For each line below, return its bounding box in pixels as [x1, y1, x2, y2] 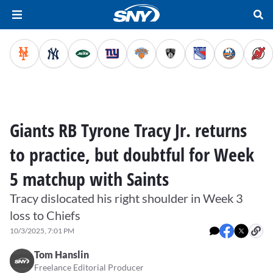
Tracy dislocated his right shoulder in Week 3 [10, 191, 243, 205]
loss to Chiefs [10, 208, 80, 222]
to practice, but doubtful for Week [10, 142, 254, 167]
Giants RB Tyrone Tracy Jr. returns [10, 118, 247, 143]
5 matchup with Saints [10, 166, 169, 191]
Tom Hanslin [34, 249, 89, 260]
